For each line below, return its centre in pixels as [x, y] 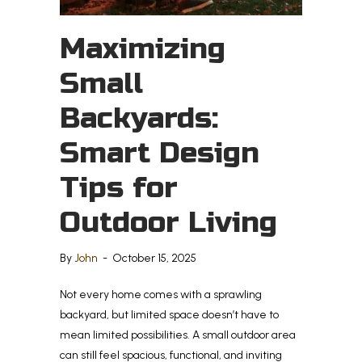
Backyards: [139, 119]
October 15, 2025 [154, 259]
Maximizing [143, 49]
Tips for [119, 188]
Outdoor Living [168, 223]
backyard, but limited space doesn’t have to [169, 315]
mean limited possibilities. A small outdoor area [178, 335]
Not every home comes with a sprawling [161, 295]
